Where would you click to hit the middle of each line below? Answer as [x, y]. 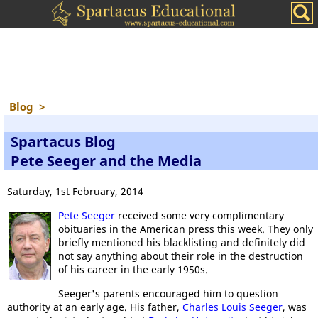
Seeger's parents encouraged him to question [168, 294]
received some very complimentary [199, 215]
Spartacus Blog [63, 142]
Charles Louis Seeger [232, 307]
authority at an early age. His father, [95, 307]
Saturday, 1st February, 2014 [75, 191]
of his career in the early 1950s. [133, 269]
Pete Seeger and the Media [106, 161]
